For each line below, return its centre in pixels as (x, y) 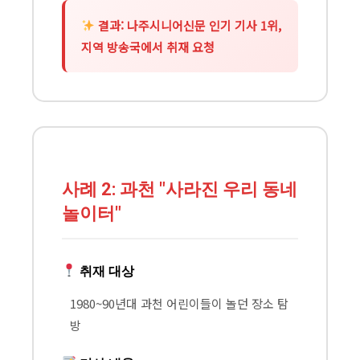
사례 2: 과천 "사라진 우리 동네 (180, 189)
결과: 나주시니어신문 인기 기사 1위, (188, 25)
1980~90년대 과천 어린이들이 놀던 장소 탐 (179, 303)
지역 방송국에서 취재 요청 (148, 47)
